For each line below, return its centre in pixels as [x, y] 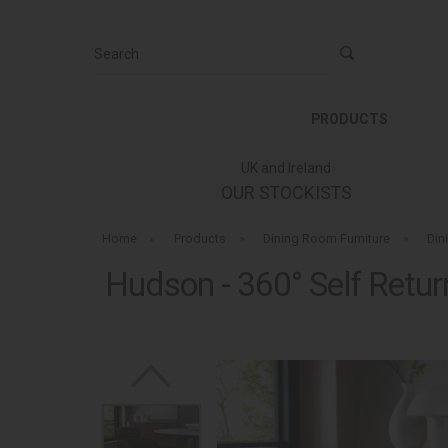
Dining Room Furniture [327, 238]
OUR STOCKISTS [286, 192]
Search [115, 44]
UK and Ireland [286, 168]
